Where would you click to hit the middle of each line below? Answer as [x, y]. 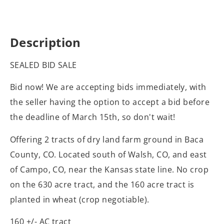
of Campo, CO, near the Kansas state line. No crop [109, 169]
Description [45, 42]
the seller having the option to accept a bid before [110, 102]
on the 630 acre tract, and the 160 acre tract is [102, 184]
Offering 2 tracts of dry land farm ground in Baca [107, 139]
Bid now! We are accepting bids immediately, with [108, 87]
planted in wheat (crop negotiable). [80, 199]
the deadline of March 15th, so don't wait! [93, 117]
